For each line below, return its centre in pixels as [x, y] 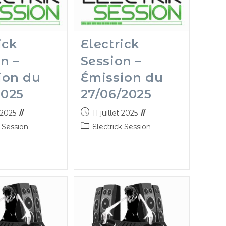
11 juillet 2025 [115, 113]
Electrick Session [121, 127]
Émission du [122, 78]
